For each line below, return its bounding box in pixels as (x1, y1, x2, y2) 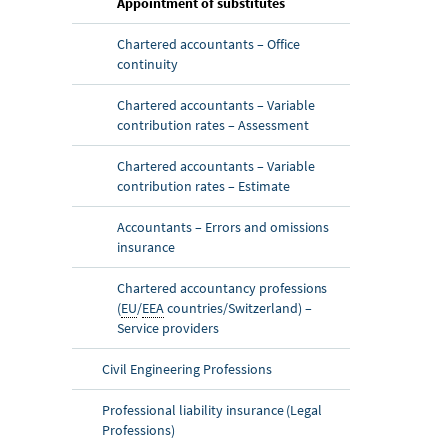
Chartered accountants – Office (117, 34, 300, 53)
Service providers (117, 318, 219, 337)
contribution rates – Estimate (117, 176, 290, 195)
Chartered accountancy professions (117, 278, 328, 297)
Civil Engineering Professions (102, 359, 272, 378)
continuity (117, 54, 178, 73)
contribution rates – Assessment (117, 115, 309, 134)
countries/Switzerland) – (163, 298, 312, 317)
